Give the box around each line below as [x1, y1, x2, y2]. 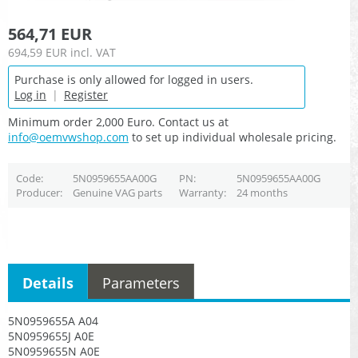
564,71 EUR [8, 23, 92, 46]
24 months [236, 185, 288, 201]
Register [64, 87, 108, 103]
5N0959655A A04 [8, 312, 98, 328]
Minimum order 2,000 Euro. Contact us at [8, 114, 229, 130]
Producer [15, 185, 60, 201]
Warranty [178, 185, 224, 201]
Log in [14, 87, 46, 103]
